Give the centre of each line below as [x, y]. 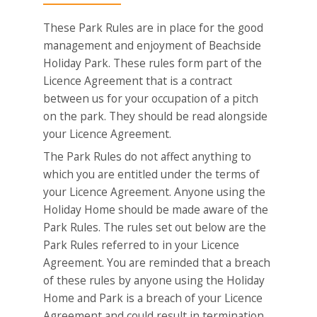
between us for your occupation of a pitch [151, 98]
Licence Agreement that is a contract [138, 80]
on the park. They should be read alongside [156, 116]
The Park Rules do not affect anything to [148, 157]
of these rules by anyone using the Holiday [154, 281]
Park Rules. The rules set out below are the [155, 227]
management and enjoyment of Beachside [152, 45]
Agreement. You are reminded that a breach [157, 263]
